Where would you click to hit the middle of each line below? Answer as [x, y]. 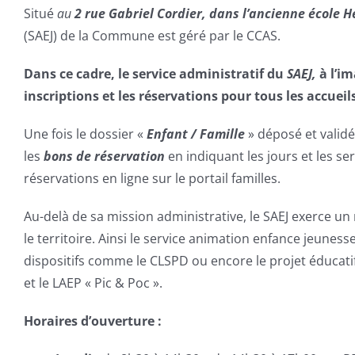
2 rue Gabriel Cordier [137, 13]
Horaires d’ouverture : [93, 321]
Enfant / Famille [197, 134]
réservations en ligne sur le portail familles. [152, 178]
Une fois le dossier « [85, 134]
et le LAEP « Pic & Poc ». [93, 283]
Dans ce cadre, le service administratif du [155, 74]
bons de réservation [104, 156]
